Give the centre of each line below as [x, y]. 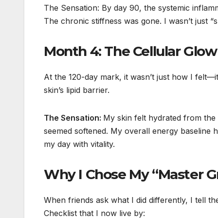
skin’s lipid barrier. [77, 90]
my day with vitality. [79, 144]
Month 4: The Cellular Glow [130, 51]
